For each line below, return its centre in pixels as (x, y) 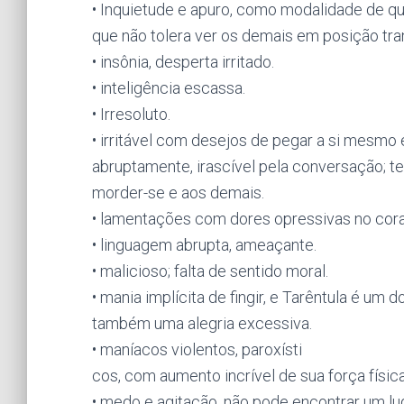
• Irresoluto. (131, 114)
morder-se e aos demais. (178, 193)
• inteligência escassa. (169, 88)
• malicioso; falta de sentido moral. (210, 271)
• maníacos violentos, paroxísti (197, 349)
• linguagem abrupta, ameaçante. (204, 245)
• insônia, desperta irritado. (183, 62)
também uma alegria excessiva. (202, 323)
